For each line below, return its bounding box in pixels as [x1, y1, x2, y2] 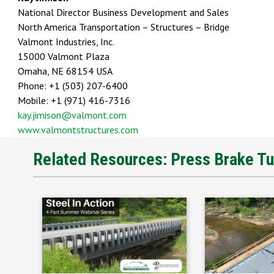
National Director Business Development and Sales [18, 6, 229, 19]
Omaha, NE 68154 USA [18, 65, 113, 78]
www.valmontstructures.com [18, 124, 138, 136]
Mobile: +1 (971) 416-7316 [18, 94, 130, 107]
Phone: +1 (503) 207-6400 [18, 80, 128, 92]
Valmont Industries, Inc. [18, 35, 114, 48]
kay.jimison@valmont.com [18, 109, 127, 122]
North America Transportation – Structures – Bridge [18, 21, 229, 34]
